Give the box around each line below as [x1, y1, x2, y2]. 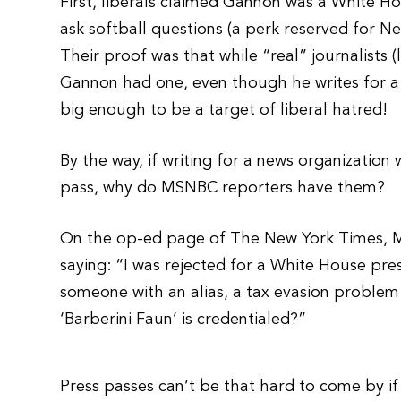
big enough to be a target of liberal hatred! [60, 102, 388, 118]
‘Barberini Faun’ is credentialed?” [60, 311, 307, 328]
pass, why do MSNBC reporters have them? [60, 180, 386, 196]
